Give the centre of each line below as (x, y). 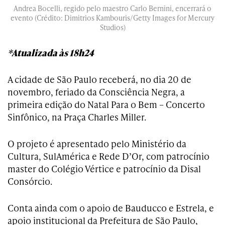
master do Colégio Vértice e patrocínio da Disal (104, 169)
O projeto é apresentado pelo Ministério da (97, 144)
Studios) (113, 28)
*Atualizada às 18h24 (51, 53)
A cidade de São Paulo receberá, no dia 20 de (99, 79)
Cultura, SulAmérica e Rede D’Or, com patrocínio (108, 156)
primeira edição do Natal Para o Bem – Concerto (106, 104)
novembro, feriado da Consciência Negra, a (96, 92)
